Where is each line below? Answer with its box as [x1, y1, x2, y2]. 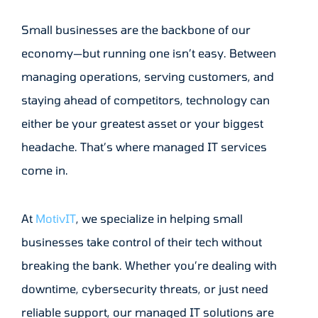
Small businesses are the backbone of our [21, 23, 251, 37]
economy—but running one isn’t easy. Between [21, 46, 276, 60]
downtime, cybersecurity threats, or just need [21, 282, 268, 296]
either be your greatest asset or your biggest [21, 116, 263, 131]
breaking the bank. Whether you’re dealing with [21, 258, 277, 273]
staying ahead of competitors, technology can [21, 93, 270, 107]
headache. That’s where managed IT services [21, 140, 267, 154]
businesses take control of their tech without [21, 235, 262, 249]
